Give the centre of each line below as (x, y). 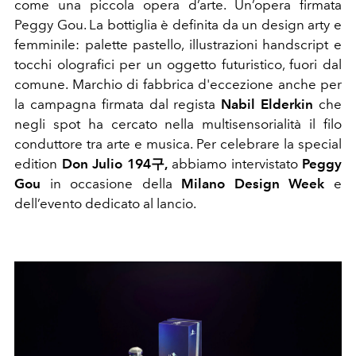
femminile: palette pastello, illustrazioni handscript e (178, 44)
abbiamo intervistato (234, 163)
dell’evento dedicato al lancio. (105, 203)
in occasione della (111, 183)
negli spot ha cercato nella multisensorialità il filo (178, 124)
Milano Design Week (253, 183)
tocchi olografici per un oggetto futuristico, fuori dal (178, 64)
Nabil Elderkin (270, 104)
